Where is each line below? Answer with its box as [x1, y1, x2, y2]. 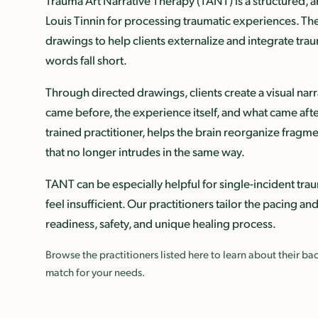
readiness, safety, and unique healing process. [45, 215, 276, 231]
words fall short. [45, 52, 127, 68]
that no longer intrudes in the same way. [45, 143, 245, 160]
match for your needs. [45, 265, 145, 279]
